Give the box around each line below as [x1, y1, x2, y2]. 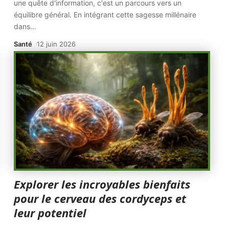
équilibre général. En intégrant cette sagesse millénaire [14, 10, 197, 19]
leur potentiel [14, 205, 87, 220]
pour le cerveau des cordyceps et [14, 191, 187, 206]
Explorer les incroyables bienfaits [14, 176, 191, 192]
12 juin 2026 [37, 40, 76, 48]
